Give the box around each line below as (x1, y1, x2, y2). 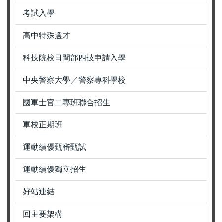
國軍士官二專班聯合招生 (23, 98, 110, 107)
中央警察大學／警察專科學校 (23, 75, 126, 84)
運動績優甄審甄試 (23, 142, 86, 151)
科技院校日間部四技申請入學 (23, 53, 126, 62)
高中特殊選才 (23, 31, 70, 40)
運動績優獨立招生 (23, 165, 86, 173)
